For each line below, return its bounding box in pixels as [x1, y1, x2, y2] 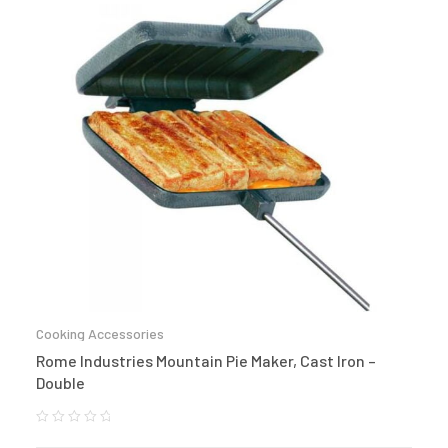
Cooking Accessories [36, 325, 164, 343]
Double [36, 373, 85, 393]
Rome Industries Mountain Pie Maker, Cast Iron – [36, 351, 376, 371]
